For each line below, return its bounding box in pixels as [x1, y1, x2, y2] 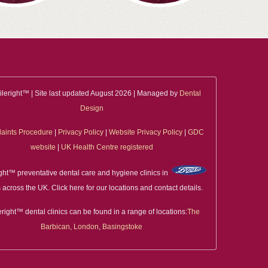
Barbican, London [41, 223, 99, 232]
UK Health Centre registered [60, 143, 153, 152]
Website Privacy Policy [108, 128, 182, 137]
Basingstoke [102, 223, 142, 232]
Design [80, 104, 103, 113]
